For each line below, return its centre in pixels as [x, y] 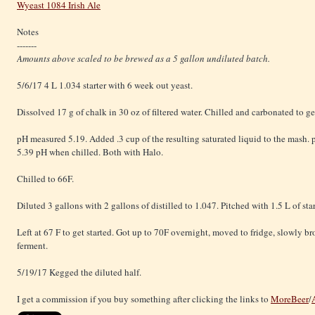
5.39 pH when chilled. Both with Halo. [90, 152]
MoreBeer [290, 298]
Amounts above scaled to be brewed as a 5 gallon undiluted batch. [145, 58]
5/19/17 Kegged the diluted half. [79, 272]
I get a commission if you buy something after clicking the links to [144, 298]
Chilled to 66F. [45, 178]
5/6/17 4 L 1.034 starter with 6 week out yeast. [105, 85]
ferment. [32, 245]
